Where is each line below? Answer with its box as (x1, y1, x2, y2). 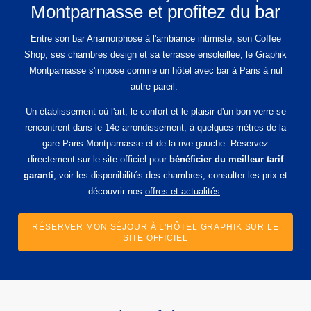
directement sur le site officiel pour (28, 153, 169, 165)
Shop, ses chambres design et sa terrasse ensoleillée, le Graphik (24, 49, 287, 60)
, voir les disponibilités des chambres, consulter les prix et (53, 169, 287, 180)
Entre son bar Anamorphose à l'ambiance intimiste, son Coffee (30, 33, 281, 44)
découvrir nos (88, 185, 145, 196)
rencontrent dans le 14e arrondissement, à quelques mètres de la (25, 121, 286, 133)
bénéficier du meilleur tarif (169, 153, 283, 165)
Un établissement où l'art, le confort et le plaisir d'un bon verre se (25, 106, 286, 117)
